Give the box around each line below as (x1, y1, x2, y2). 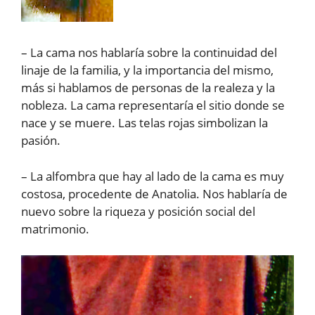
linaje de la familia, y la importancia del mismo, (21, 62, 274, 79)
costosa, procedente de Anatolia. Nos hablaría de (21, 185, 288, 202)
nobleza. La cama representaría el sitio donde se (21, 97, 285, 114)
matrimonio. (21, 220, 89, 237)
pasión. (21, 132, 60, 149)
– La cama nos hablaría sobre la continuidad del (21, 44, 277, 61)
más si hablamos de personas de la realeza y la (21, 79, 275, 96)
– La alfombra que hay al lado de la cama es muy (21, 167, 284, 184)
